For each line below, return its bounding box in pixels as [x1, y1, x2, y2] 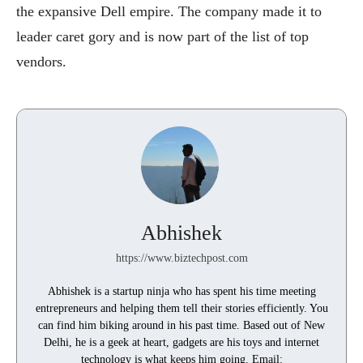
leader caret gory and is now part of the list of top [16, 28, 309, 45]
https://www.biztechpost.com [115, 251, 248, 264]
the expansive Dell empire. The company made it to [16, 2, 322, 19]
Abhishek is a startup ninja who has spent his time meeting [47, 284, 316, 297]
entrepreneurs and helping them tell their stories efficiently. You [35, 301, 328, 314]
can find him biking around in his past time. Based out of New [38, 318, 325, 331]
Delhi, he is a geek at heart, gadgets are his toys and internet [44, 335, 319, 348]
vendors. [16, 53, 66, 70]
